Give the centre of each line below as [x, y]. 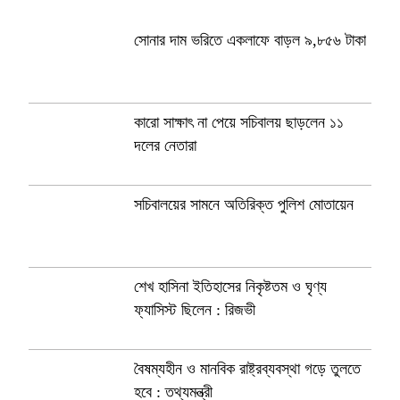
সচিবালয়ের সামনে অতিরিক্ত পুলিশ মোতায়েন [244, 204]
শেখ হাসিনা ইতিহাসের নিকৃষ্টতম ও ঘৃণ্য [230, 287]
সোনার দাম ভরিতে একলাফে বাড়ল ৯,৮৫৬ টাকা [250, 40]
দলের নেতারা [165, 146]
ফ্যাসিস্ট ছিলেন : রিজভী [195, 310]
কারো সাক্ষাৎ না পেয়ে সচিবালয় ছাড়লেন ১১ [239, 122]
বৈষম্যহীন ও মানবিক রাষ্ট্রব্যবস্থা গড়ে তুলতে [247, 369]
